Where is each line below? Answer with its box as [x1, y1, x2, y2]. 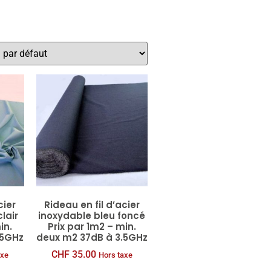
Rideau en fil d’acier [44, 198, 140, 212]
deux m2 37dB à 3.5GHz [36, 231, 148, 244]
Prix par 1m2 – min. [47, 220, 136, 233]
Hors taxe [98, 250, 132, 260]
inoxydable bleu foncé [38, 209, 146, 223]
